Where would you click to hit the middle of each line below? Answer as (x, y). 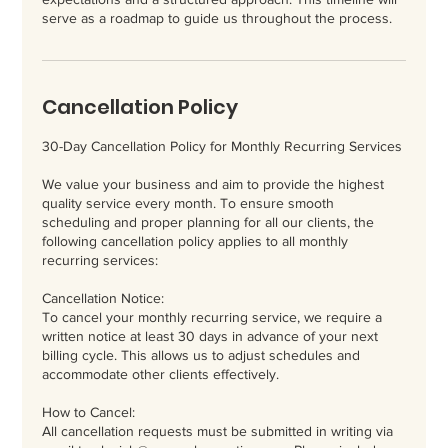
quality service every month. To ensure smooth (188, 202)
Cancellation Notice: (103, 297)
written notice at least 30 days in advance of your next (210, 335)
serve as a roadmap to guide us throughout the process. (217, 17)
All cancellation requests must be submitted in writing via (218, 430)
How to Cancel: (89, 411)
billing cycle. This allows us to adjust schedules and (201, 354)
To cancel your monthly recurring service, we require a (212, 316)
